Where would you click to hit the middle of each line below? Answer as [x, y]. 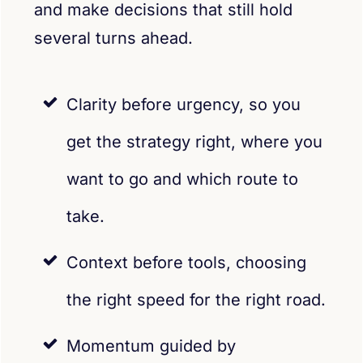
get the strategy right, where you [194, 141]
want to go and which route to [182, 179]
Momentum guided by [151, 346]
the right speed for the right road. [196, 299]
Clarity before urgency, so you [184, 104]
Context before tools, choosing [186, 262]
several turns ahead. [113, 38]
